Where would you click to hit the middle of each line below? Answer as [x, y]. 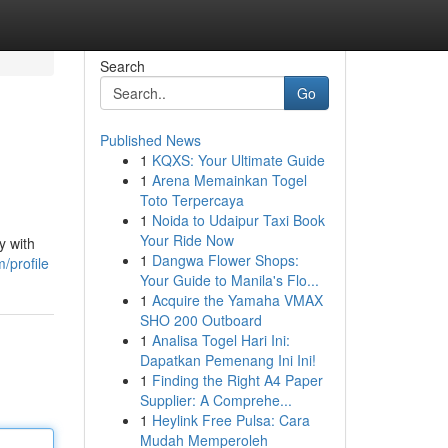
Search [122, 66]
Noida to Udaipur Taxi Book [238, 220]
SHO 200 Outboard [200, 320]
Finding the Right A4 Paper [237, 380]
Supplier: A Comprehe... [215, 400]
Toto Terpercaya [191, 200]
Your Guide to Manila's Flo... [229, 280]
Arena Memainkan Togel [229, 180]
